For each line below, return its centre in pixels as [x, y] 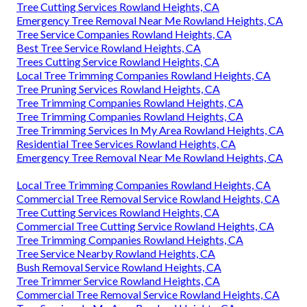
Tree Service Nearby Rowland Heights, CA [116, 254]
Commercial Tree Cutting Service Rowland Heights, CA [145, 226]
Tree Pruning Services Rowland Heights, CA [118, 89]
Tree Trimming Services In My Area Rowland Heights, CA [150, 130]
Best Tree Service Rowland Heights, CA [109, 48]
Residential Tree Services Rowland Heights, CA [126, 144]
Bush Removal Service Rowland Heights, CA [119, 267]
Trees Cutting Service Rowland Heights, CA [118, 62]
